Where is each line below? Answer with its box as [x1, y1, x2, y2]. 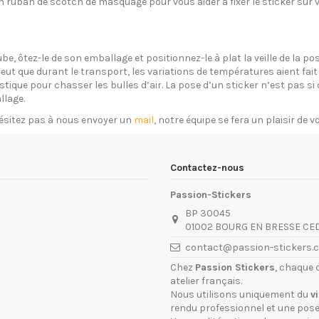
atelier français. [170, 275, 242, 288]
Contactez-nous [170, 162, 244, 174]
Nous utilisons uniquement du [170, 288, 310, 301]
